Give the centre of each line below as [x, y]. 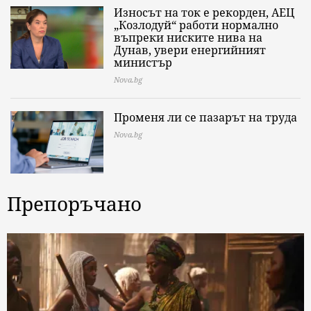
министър [143, 63]
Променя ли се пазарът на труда [205, 118]
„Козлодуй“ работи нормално [196, 25]
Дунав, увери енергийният [190, 50]
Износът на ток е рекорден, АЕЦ [204, 13]
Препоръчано [74, 204]
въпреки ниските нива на [188, 38]
